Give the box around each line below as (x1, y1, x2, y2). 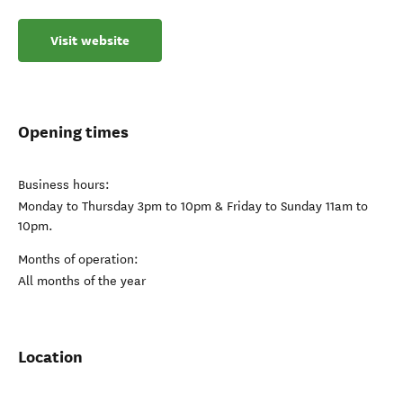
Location (18, 346, 83, 368)
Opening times (18, 121, 129, 143)
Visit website (50, 31, 130, 50)
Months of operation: (18, 252, 139, 268)
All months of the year (18, 273, 146, 290)
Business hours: (18, 177, 110, 193)
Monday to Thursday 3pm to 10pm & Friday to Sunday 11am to (18, 199, 368, 215)
